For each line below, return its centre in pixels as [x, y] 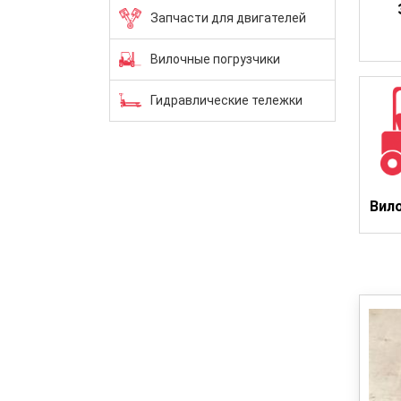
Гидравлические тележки [226, 100]
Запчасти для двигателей [228, 17]
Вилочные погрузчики [215, 59]
